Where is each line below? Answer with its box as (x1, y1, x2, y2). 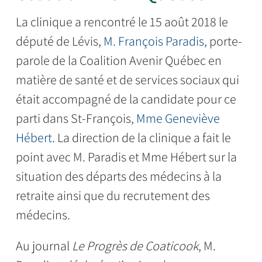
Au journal (15, 237, 72, 254)
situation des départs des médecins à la (15, 168, 222, 185)
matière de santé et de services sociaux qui (15, 71, 239, 88)
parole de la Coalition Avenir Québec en (15, 52, 222, 69)
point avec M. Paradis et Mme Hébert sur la (15, 149, 237, 166)
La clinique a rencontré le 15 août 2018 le (15, 13, 228, 30)
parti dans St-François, (15, 110, 136, 127)
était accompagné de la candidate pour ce (15, 91, 236, 108)
